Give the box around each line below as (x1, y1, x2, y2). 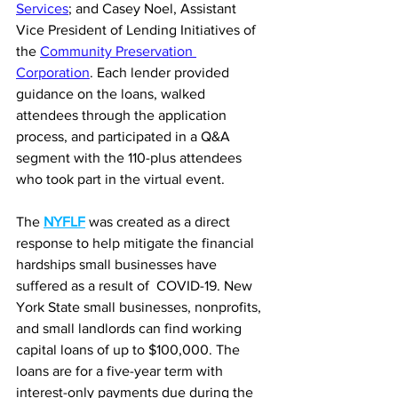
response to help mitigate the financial (16, 235, 258, 251)
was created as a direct (85, 213, 234, 229)
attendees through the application (16, 107, 230, 123)
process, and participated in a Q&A (16, 128, 234, 144)
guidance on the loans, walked (16, 85, 209, 101)
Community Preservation (40, 43, 196, 59)
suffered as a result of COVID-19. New (16, 277, 256, 293)
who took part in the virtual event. (16, 171, 225, 187)
